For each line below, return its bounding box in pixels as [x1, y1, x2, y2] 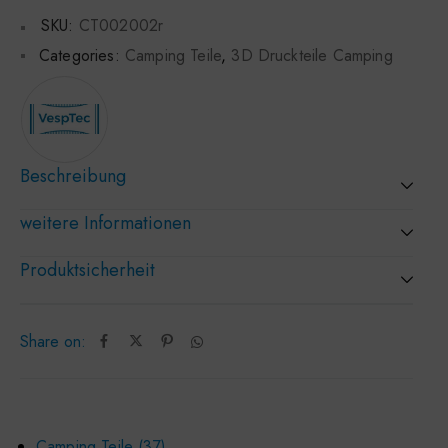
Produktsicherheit [20, 256, 155, 283]
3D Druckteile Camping [231, 43, 393, 67]
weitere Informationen [20, 209, 191, 236]
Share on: [20, 329, 86, 353]
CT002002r [78, 13, 164, 37]
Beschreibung [20, 162, 126, 189]
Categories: [39, 43, 120, 67]
